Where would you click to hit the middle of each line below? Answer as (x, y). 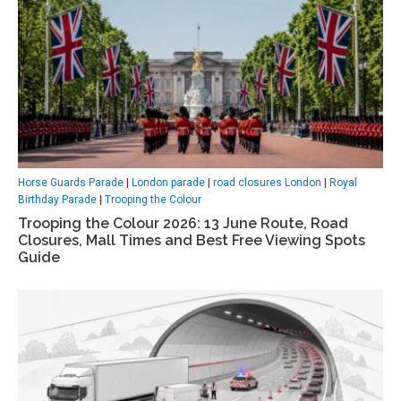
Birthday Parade (57, 199)
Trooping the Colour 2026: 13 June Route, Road (183, 223)
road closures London (267, 182)
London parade (168, 182)
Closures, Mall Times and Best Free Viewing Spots (192, 240)
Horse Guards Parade (71, 182)
